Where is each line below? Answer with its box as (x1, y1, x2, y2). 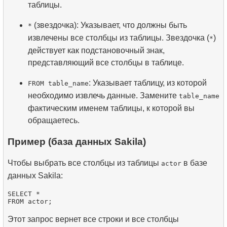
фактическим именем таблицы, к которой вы (28, 104, 195, 113)
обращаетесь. (28, 116, 80, 125)
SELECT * (8, 190, 40, 198)
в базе (181, 158, 207, 167)
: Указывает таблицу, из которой (89, 79, 207, 88)
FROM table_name (28, 80, 89, 88)
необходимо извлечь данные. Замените (28, 91, 179, 100)
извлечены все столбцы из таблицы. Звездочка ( (28, 33, 209, 43)
